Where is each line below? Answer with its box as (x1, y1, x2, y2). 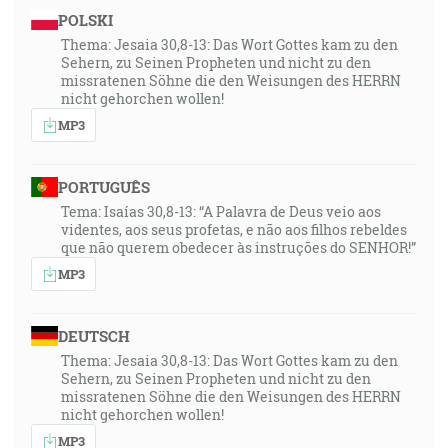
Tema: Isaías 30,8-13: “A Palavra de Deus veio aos (61, 202, 381, 221)
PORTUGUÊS (57, 177, 150, 197)
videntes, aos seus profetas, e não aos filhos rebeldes (61, 220, 407, 239)
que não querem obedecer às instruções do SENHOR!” (61, 238, 416, 257)
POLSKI (57, 10, 113, 30)
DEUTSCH (57, 326, 130, 346)
